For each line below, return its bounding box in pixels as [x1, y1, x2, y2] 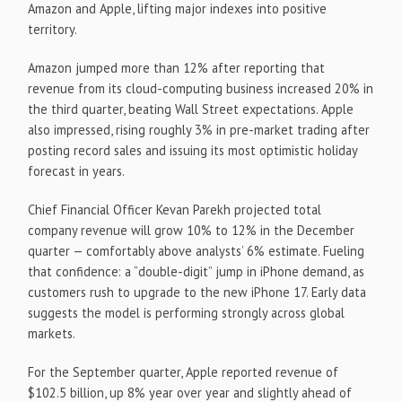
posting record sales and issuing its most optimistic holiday [28, 142, 358, 159]
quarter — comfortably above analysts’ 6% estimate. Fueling [28, 242, 365, 259]
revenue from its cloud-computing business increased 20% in [28, 80, 374, 97]
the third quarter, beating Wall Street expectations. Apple [28, 100, 354, 118]
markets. [28, 325, 76, 342]
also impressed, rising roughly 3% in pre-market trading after [28, 121, 371, 138]
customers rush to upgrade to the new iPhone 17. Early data [28, 284, 367, 301]
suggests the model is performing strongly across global [28, 304, 345, 321]
